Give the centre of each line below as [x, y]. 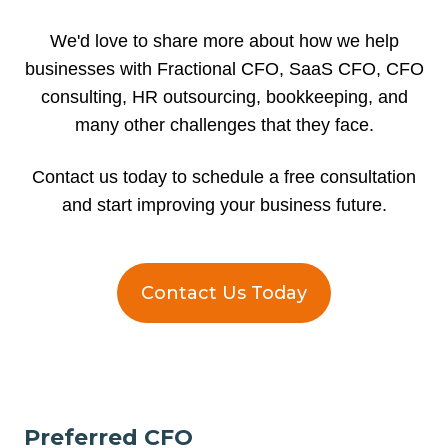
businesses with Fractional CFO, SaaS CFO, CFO [224, 68]
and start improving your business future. [224, 204]
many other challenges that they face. [224, 124]
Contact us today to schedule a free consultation [224, 176]
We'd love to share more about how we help [224, 40]
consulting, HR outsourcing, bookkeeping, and [224, 96]
